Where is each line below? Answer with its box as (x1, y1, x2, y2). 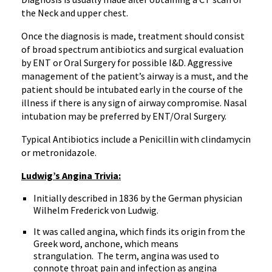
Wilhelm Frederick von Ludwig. (33, 204, 158, 216)
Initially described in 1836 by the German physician (33, 192, 242, 204)
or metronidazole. (21, 146, 97, 158)
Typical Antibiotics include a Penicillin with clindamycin (21, 133, 251, 145)
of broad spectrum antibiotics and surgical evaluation (21, 43, 243, 55)
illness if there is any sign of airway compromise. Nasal (21, 97, 247, 109)
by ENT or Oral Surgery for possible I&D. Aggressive (21, 56, 233, 69)
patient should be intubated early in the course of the (21, 83, 243, 95)
